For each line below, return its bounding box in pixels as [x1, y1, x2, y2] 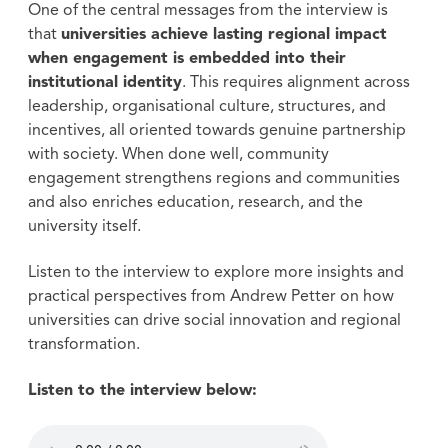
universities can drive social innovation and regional [27, 312, 401, 329]
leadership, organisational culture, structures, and [27, 98, 386, 115]
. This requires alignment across [181, 74, 410, 91]
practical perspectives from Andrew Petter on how [27, 288, 394, 305]
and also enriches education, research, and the [27, 194, 363, 211]
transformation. [27, 336, 140, 353]
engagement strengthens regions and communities [27, 170, 400, 187]
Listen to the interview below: [27, 382, 257, 399]
